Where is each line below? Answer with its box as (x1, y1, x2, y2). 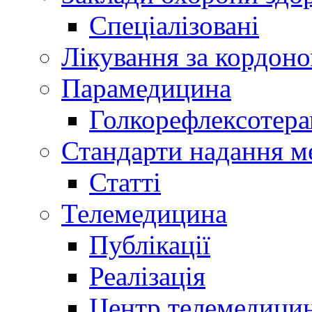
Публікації (89, 230, 210, 260)
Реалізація (89, 261, 205, 291)
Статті (89, 167, 161, 197)
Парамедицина (61, 73, 231, 103)
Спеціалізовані (89, 10, 259, 40)
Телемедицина (61, 198, 227, 228)
